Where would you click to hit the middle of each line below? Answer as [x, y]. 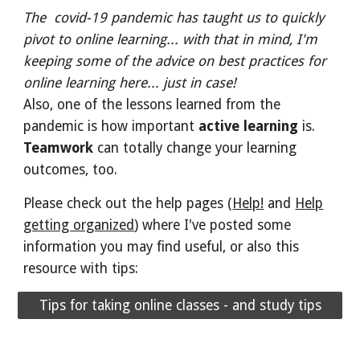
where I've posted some [215, 225]
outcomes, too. [73, 170]
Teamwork [59, 148]
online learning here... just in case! [130, 83]
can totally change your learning [195, 148]
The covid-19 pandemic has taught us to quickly [174, 18]
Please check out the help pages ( [128, 203]
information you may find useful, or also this [162, 247]
